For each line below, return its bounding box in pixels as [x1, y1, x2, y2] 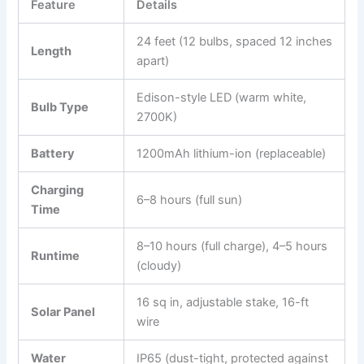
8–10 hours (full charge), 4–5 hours [136, 238, 328, 253]
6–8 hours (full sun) [136, 192, 243, 207]
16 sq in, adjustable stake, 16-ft [136, 294, 310, 310]
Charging [31, 182, 84, 197]
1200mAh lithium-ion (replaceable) [136, 145, 327, 161]
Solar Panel [31, 304, 96, 319]
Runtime [31, 248, 80, 263]
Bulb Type [31, 99, 89, 115]
